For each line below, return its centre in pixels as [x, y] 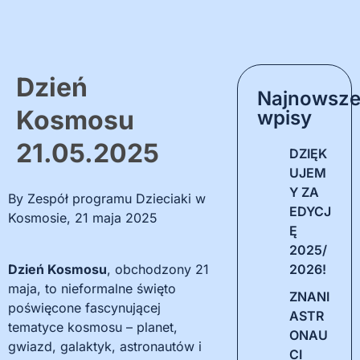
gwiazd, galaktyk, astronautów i [105, 346]
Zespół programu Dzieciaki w [117, 198]
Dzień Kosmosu [57, 269]
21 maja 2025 [116, 218]
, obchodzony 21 [158, 269]
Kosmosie [37, 218]
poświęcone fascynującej [84, 308]
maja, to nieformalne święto [92, 288]
